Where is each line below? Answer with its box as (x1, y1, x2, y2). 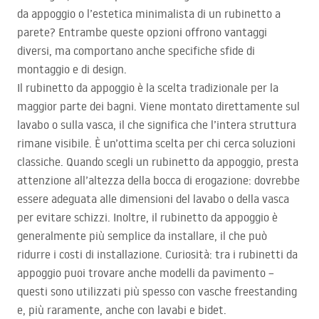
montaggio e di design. (17, 62, 127, 77)
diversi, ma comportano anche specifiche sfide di (17, 43, 255, 58)
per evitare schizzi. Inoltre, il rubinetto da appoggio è (17, 210, 278, 225)
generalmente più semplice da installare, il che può (17, 229, 267, 244)
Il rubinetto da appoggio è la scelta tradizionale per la (17, 80, 278, 95)
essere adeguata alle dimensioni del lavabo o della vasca (17, 192, 289, 206)
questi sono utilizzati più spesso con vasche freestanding (17, 284, 297, 299)
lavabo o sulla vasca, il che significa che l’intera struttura (17, 117, 296, 132)
